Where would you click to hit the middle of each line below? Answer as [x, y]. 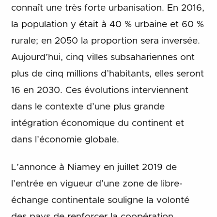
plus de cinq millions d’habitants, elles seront [107, 74]
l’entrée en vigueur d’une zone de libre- [97, 184]
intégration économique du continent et [97, 124]
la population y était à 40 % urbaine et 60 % [107, 25]
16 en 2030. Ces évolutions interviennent [100, 91]
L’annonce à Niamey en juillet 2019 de [94, 167]
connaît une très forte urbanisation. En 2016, [108, 8]
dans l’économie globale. [65, 140]
